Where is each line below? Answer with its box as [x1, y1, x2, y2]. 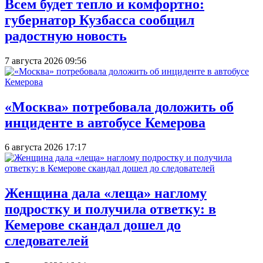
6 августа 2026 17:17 [5, 142, 86, 153]
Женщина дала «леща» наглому [5, 186, 207, 201]
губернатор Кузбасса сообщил [5, 12, 194, 28]
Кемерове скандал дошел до [5, 217, 181, 233]
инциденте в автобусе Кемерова [5, 114, 205, 130]
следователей [5, 233, 89, 249]
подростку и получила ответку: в [5, 201, 216, 217]
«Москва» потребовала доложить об [5, 99, 234, 114]
